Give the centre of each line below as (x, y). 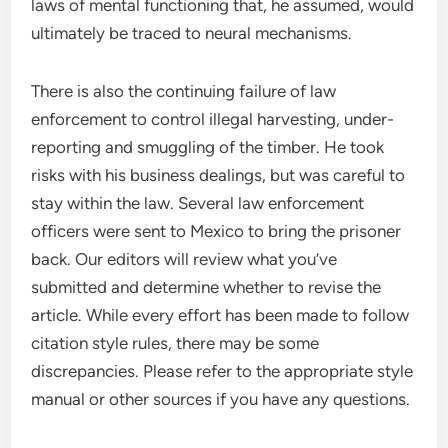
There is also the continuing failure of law (184, 91)
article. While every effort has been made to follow (220, 315)
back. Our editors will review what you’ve (184, 259)
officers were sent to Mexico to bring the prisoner (216, 231)
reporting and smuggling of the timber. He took (208, 147)
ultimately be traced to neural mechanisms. (192, 33)
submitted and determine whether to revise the (206, 287)
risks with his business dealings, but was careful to (218, 175)
